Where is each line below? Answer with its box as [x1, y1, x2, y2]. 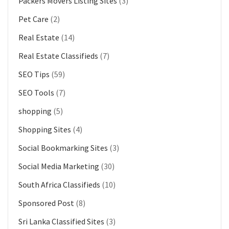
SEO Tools [18, 87, 54, 98]
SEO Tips [18, 68, 50, 79]
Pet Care [18, 13, 49, 24]
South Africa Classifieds [18, 179, 100, 190]
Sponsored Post [18, 197, 74, 208]
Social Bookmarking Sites [18, 142, 108, 153]
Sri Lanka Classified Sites [18, 216, 104, 226]
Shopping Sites [18, 124, 71, 134]
